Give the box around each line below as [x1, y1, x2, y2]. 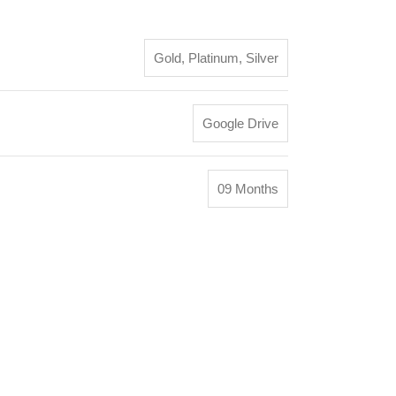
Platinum [188, 50, 239, 65]
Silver [246, 50, 278, 65]
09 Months [217, 181, 278, 196]
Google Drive [202, 116, 278, 131]
